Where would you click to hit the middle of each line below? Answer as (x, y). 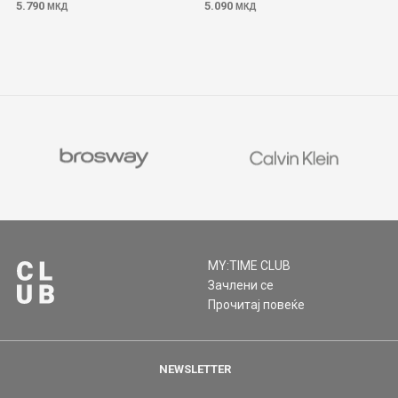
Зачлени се (241, 285)
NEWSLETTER (195, 369)
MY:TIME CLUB (249, 266)
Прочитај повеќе (258, 305)
